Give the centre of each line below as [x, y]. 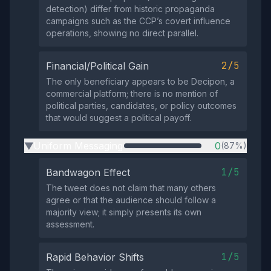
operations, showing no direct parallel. [122, 33]
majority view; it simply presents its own [124, 212]
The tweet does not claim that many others [131, 188]
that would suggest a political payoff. [119, 118]
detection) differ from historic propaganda [130, 9]
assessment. [70, 224]
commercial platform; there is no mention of [132, 93]
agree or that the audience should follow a [131, 200]
